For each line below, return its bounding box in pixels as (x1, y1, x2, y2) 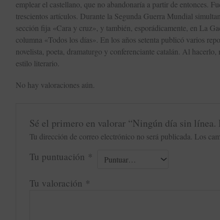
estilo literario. (16, 58, 59, 69)
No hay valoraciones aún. (16, 79, 95, 90)
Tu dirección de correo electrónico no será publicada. (29, 131, 192, 141)
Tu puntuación (29, 150, 88, 163)
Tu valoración (29, 176, 85, 189)
